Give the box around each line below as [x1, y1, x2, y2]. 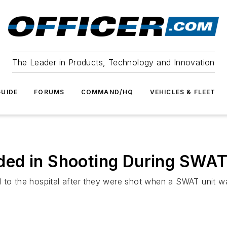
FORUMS [34, 88, 65, 96]
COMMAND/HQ [81, 88, 134, 96]
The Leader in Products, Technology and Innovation [12, 57, 215, 67]
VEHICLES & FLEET [149, 88, 216, 96]
